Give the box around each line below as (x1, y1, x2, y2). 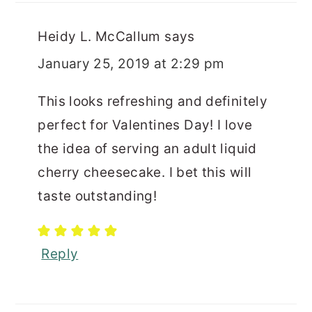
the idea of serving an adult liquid (38, 140, 257, 157)
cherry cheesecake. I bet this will (38, 164, 252, 180)
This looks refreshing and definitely (38, 93, 268, 109)
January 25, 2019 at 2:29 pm (38, 55, 225, 72)
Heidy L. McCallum (38, 28, 161, 45)
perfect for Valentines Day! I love (38, 116, 253, 133)
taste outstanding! (38, 187, 157, 204)
